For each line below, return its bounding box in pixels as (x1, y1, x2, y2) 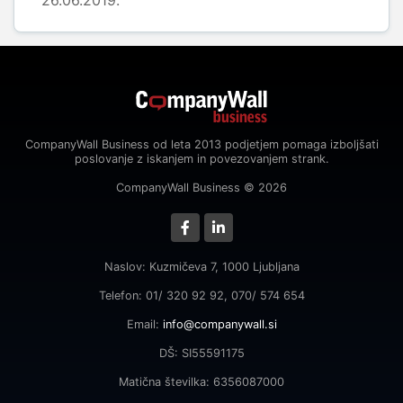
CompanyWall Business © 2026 (116, 181, 287, 194)
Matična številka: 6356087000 (119, 375, 284, 389)
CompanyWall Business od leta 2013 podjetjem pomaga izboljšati (24, 138, 379, 151)
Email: (126, 318, 163, 331)
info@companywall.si (162, 318, 277, 331)
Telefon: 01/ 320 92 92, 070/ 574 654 (98, 289, 305, 302)
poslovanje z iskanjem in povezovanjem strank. (74, 152, 329, 166)
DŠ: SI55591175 (158, 346, 245, 360)
